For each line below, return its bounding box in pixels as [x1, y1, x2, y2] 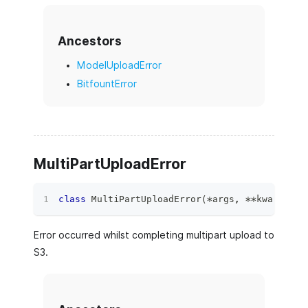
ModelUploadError [77, 60, 162, 71]
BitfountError [77, 78, 137, 89]
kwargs [256, 193, 289, 204]
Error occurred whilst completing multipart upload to [34, 230, 274, 241]
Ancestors [58, 34, 122, 48]
